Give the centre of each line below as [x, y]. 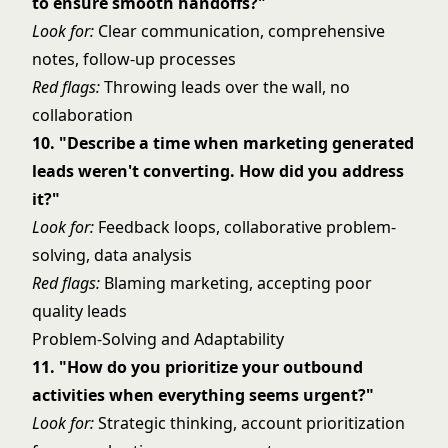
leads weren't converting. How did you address [218, 171]
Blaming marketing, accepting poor [236, 283]
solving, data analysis [112, 255]
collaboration [82, 115]
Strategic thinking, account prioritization [249, 423]
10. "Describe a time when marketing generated [223, 143]
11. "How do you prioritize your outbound [197, 367]
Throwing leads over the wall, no [225, 87]
